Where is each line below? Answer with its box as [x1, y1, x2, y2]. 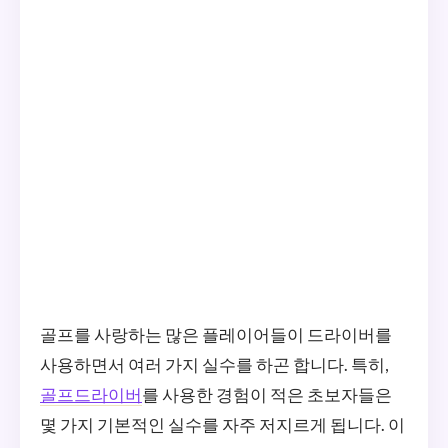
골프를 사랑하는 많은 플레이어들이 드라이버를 [40, 324, 392, 345]
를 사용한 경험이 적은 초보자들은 [142, 384, 392, 405]
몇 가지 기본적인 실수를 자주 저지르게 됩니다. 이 [40, 414, 405, 435]
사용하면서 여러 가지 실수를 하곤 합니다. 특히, [40, 354, 389, 375]
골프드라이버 [40, 384, 142, 405]
